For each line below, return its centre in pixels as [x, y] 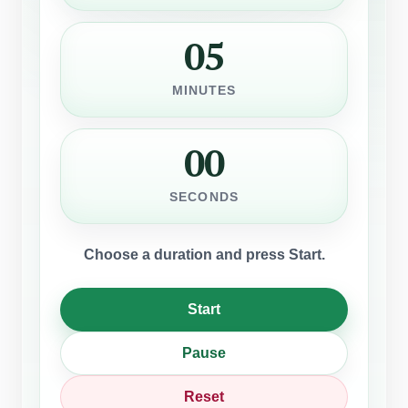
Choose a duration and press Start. [204, 254]
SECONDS [204, 197]
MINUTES [204, 90]
